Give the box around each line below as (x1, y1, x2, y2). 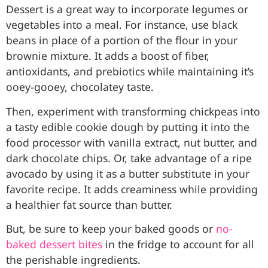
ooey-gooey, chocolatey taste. (6, 80, 157, 95)
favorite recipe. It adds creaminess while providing (6, 181, 258, 196)
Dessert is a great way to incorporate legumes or (6, 2, 248, 17)
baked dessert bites (6, 237, 102, 252)
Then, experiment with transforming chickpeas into (6, 103, 260, 118)
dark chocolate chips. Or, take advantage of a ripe (6, 150, 252, 165)
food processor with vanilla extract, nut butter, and (6, 135, 257, 150)
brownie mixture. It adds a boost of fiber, (6, 48, 209, 63)
